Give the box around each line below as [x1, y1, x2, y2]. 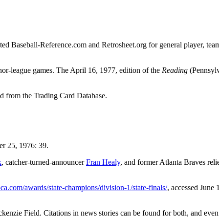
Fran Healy [86, 157, 120, 166]
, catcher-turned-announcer [1, 157, 86, 166]
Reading [162, 66, 188, 74]
